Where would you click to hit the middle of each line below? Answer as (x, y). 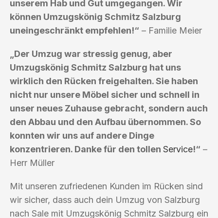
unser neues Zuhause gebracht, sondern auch (109, 108)
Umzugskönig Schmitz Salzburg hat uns (95, 67)
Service (178, 149)
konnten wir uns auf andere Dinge (82, 135)
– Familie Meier (171, 30)
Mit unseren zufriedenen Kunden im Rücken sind (106, 186)
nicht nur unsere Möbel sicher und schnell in (105, 94)
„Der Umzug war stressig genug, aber (91, 54)
